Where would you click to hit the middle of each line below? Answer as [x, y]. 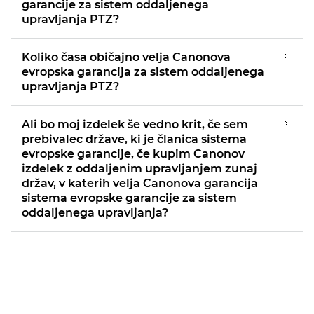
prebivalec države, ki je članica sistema [134, 139]
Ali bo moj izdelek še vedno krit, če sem [135, 124]
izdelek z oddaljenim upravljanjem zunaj [139, 169]
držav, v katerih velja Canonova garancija [140, 183]
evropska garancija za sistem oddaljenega [143, 72]
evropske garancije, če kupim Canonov [133, 154]
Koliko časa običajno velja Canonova [126, 57]
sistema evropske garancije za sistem [129, 198]
